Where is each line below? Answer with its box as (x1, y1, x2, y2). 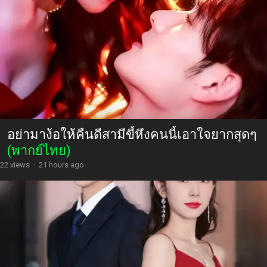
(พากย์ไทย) (7, 142, 71, 158)
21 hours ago (39, 160, 84, 169)
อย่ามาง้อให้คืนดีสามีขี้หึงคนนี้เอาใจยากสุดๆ (7, 126, 257, 142)
